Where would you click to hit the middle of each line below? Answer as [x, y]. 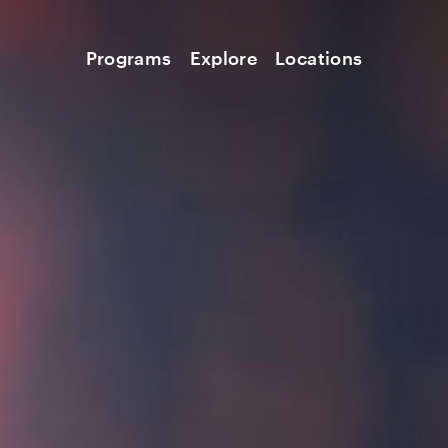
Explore [223, 57]
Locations [319, 57]
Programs [128, 57]
